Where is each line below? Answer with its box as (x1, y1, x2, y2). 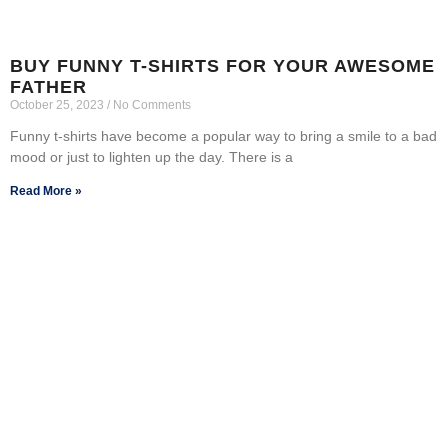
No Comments (110, 97, 191, 112)
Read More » (10, 183, 82, 198)
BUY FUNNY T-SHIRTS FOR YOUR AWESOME (10, 55, 435, 76)
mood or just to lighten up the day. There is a (10, 148, 293, 165)
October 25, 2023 (10, 97, 107, 112)
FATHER (10, 76, 87, 97)
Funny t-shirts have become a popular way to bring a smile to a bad (10, 127, 437, 144)
